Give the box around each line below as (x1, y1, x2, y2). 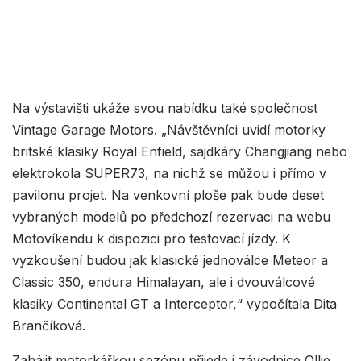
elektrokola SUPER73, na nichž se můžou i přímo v (12, 165, 326, 182)
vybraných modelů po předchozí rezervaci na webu (12, 209, 330, 226)
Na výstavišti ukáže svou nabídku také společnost (12, 100, 317, 117)
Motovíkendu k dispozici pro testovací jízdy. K (12, 230, 291, 247)
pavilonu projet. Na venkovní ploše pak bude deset (12, 187, 324, 204)
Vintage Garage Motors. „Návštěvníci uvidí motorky (12, 122, 326, 139)
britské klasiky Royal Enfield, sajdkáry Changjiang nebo (12, 143, 347, 160)
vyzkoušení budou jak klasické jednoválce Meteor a (12, 252, 328, 269)
